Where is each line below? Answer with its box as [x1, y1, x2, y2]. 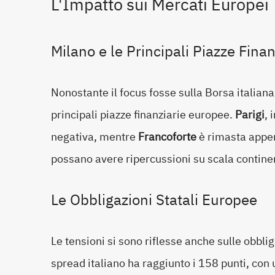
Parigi [235, 106, 265, 123]
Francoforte [138, 128, 196, 145]
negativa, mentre [51, 128, 138, 145]
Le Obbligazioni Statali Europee [51, 188, 257, 211]
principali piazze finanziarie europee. [51, 106, 235, 123]
